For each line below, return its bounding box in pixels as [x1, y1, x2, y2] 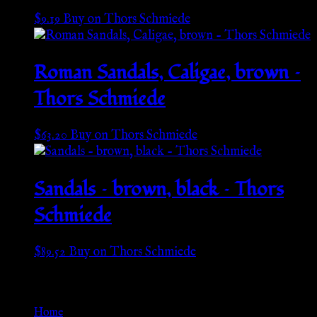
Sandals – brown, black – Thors [34, 175, 284, 202]
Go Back [6, 273, 54, 292]
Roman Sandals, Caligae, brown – [34, 59, 301, 86]
